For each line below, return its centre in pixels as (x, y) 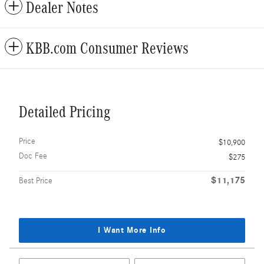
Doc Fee (33, 156)
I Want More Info (132, 230)
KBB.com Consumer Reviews (107, 49)
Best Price (36, 181)
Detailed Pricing (65, 112)
